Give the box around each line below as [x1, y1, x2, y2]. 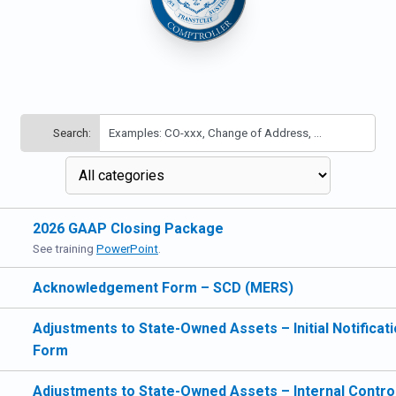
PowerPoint [96, 242, 158, 255]
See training [33, 242, 96, 255]
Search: [52, 126, 91, 140]
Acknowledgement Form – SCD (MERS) [33, 279, 293, 296]
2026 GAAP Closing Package [33, 220, 224, 237]
